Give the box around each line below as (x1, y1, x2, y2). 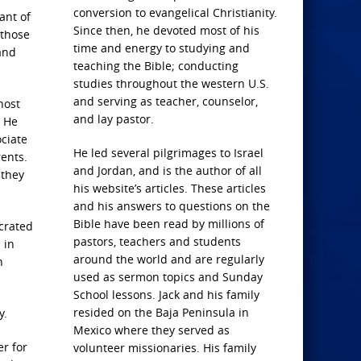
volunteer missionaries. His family (73, 340, 256, 355)
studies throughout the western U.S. (73, 76, 269, 91)
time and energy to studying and (73, 40, 250, 56)
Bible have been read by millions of (73, 216, 264, 231)
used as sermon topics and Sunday (73, 269, 263, 284)
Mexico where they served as (73, 322, 230, 338)
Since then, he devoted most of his (73, 23, 259, 38)
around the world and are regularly (73, 251, 264, 267)
